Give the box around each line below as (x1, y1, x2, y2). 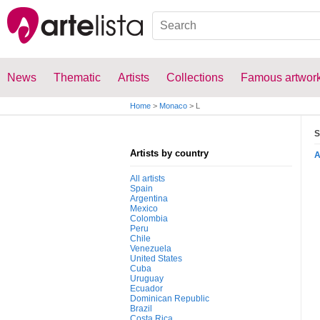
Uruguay (130, 274, 164, 284)
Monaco (159, 101, 187, 110)
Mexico (130, 204, 158, 214)
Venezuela (130, 244, 171, 254)
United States (130, 254, 182, 264)
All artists (130, 174, 165, 184)
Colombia (130, 214, 168, 224)
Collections (166, 71, 224, 84)
